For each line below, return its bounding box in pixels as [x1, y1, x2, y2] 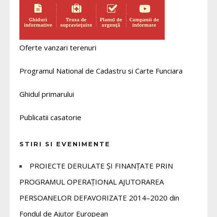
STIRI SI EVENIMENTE [19, 139, 110, 148]
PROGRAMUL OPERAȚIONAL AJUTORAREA [19, 176, 164, 186]
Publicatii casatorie [19, 112, 81, 122]
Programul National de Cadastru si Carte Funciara [19, 65, 183, 76]
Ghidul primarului [19, 89, 74, 99]
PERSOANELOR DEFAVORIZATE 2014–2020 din [19, 192, 179, 202]
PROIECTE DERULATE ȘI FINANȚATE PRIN [30, 160, 173, 170]
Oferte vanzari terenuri [19, 42, 96, 52]
